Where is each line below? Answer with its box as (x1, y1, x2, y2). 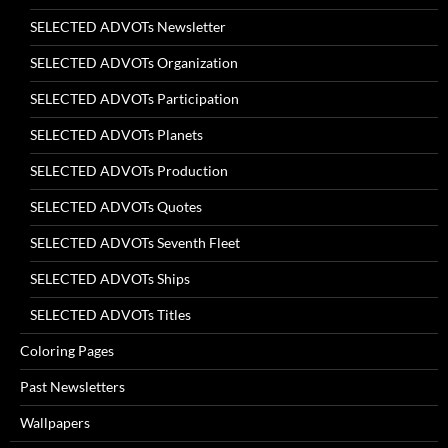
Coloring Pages (20, 341, 114, 359)
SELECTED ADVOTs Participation (30, 89, 239, 107)
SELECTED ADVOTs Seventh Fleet (30, 233, 240, 251)
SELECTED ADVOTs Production (30, 161, 228, 179)
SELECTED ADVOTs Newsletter (30, 17, 226, 35)
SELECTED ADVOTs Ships (30, 269, 190, 287)
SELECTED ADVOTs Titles (30, 305, 191, 323)
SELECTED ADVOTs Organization (30, 53, 238, 71)
